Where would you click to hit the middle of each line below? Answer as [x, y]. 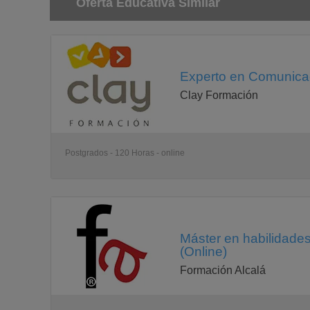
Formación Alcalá [223, 270]
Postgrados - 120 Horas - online [125, 153]
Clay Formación [219, 95]
